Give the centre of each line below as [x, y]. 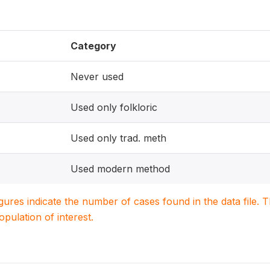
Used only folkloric [114, 107]
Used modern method [120, 169]
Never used [97, 77]
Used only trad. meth [118, 138]
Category [93, 46]
